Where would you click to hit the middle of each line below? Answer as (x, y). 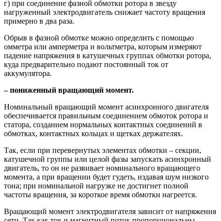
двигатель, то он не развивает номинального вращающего (102, 168)
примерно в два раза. (39, 21)
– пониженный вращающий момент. (69, 90)
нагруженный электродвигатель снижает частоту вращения (105, 12)
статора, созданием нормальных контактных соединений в (103, 124)
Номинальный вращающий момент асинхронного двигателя (106, 107)
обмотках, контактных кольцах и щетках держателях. (93, 133)
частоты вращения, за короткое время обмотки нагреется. (100, 194)
